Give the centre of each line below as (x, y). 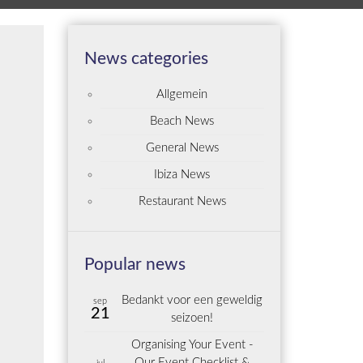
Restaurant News (182, 201)
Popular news (135, 265)
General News (182, 147)
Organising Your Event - (192, 345)
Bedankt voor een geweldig (192, 300)
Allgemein (182, 94)
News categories (146, 58)
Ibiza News (182, 174)
